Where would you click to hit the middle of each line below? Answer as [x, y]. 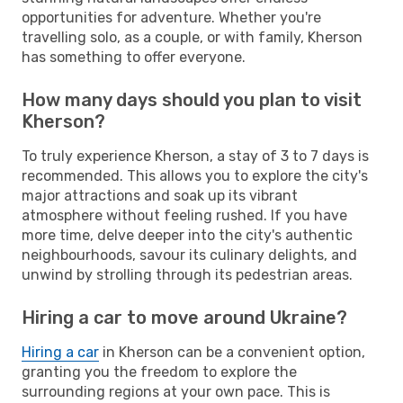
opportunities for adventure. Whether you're [171, 17]
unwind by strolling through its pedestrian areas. [187, 274]
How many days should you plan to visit [192, 99]
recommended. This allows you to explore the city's [195, 175]
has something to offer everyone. [134, 57]
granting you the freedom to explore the [159, 372]
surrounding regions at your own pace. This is [176, 391]
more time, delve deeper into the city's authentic [187, 235]
